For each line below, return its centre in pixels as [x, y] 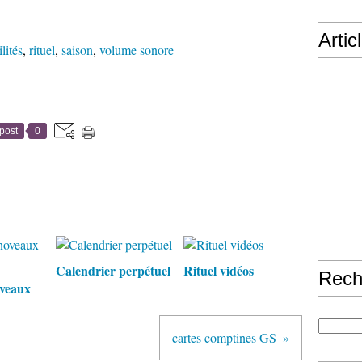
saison [77, 50]
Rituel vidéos [218, 270]
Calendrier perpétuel [113, 270]
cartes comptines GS [224, 337]
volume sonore [137, 50]
